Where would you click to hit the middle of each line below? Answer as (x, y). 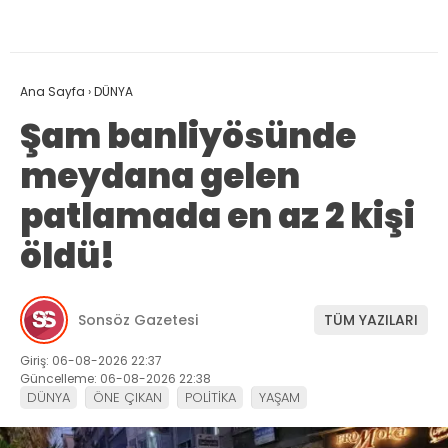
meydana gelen (160, 176)
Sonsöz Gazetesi (138, 319)
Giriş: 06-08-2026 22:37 (91, 361)
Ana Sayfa (52, 92)
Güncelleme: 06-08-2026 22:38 (115, 379)
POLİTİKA (210, 398)
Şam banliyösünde (188, 136)
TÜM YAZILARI (371, 319)
